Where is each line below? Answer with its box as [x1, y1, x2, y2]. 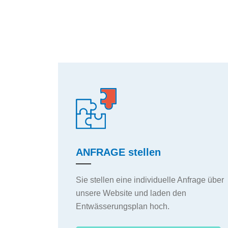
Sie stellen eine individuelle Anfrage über [76, 175, 224, 184]
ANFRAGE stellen [76, 146, 161, 158]
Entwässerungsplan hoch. [76, 202, 169, 211]
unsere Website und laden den [76, 188, 186, 197]
